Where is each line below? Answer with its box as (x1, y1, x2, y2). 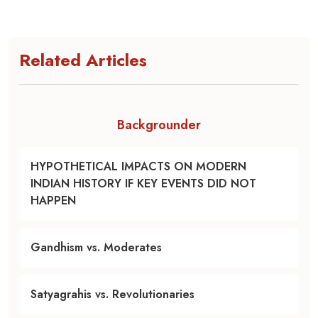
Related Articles (19, 48, 147, 72)
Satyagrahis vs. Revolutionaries (31, 286, 194, 302)
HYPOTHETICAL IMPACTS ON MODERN (31, 158, 246, 175)
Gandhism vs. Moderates (31, 239, 162, 256)
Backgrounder (117, 116, 201, 134)
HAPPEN (31, 192, 76, 209)
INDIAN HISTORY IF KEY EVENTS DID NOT (31, 175, 256, 192)
